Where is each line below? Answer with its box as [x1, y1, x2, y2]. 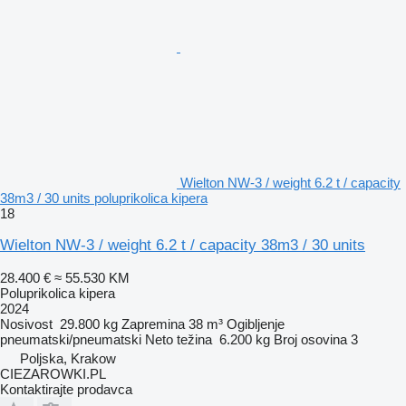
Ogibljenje [227, 315, 285, 332]
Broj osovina [274, 331, 347, 347]
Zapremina [121, 315, 185, 332]
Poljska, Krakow [20, 350, 116, 366]
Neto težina [145, 331, 212, 347]
